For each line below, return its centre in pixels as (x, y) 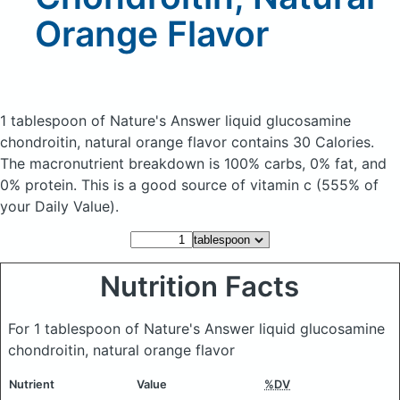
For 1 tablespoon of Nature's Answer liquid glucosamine (196, 329)
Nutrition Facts (200, 287)
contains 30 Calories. (303, 142)
